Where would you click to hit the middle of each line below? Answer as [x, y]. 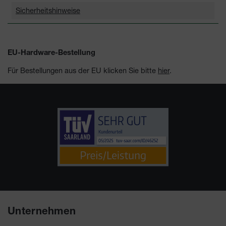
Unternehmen [42, 212]
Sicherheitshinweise [48, 11]
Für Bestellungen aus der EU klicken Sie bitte [83, 71]
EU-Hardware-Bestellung [51, 54]
